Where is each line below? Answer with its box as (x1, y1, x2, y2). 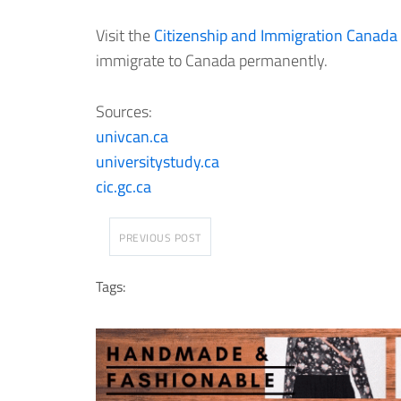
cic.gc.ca (96, 175, 151, 200)
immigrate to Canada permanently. (96, 48, 328, 73)
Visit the (96, 23, 154, 48)
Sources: (96, 99, 152, 124)
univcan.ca (96, 124, 168, 149)
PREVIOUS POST (119, 228, 201, 246)
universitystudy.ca (96, 149, 219, 175)
